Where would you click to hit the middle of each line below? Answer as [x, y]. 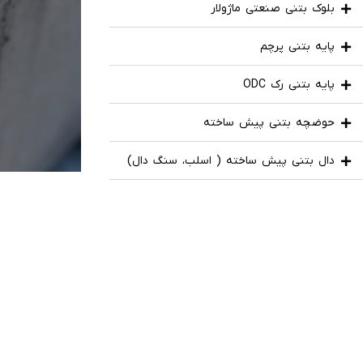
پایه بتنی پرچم [297, 47]
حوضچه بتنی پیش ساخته [269, 123]
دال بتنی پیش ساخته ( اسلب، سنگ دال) [231, 161]
